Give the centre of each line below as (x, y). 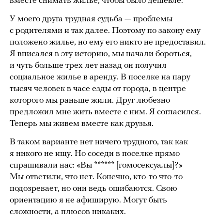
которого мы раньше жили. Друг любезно (90, 101)
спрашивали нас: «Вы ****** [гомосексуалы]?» (96, 166)
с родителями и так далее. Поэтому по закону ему (105, 31)
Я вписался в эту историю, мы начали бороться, (101, 54)
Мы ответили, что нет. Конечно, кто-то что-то (96, 177)
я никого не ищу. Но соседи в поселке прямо (95, 154)
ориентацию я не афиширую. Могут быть (88, 201)
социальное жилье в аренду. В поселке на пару (100, 77)
